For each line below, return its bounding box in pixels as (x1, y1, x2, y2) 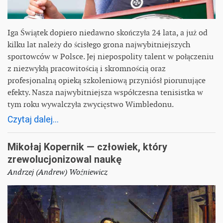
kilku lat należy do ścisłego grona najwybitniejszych (7, 39, 190, 50)
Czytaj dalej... (7, 114, 59, 125)
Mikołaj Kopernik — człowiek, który (7, 141, 167, 153)
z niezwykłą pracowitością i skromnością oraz (7, 63, 166, 74)
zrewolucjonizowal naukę (7, 153, 121, 166)
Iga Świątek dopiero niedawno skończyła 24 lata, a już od (7, 27, 208, 38)
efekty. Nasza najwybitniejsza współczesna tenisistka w (7, 87, 203, 98)
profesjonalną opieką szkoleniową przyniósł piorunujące (7, 75, 206, 86)
